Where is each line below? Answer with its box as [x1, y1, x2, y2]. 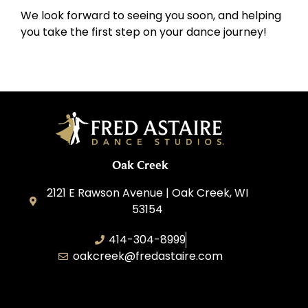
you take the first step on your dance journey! [21, 23, 267, 40]
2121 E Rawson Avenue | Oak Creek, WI [47, 184, 249, 201]
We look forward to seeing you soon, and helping [21, 7, 281, 23]
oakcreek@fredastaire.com [72, 247, 223, 264]
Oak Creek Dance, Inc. [80, 278, 200, 294]
